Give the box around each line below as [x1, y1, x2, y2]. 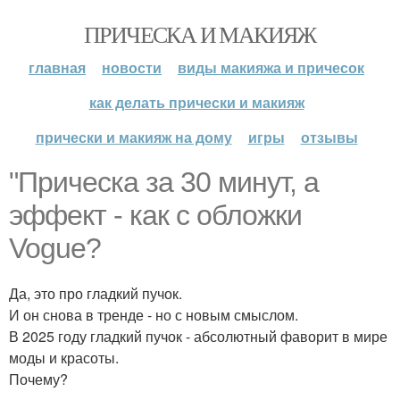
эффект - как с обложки [9, 199, 302, 231]
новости [102, 57, 162, 78]
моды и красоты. [9, 347, 119, 368]
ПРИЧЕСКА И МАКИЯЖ [84, 19, 316, 49]
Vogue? [9, 232, 101, 264]
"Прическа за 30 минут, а [9, 166, 319, 198]
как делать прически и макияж [88, 92, 304, 112]
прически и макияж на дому [35, 127, 232, 147]
